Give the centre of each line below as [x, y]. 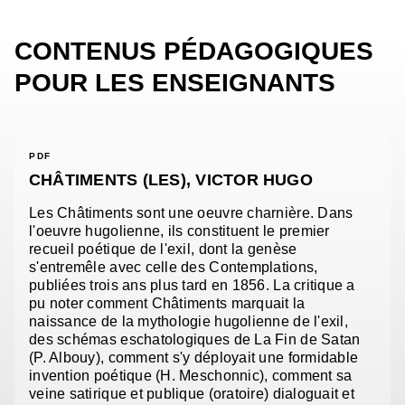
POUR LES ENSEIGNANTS [175, 83]
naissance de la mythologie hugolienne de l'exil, [188, 322]
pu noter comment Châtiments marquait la [167, 304]
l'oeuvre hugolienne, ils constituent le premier [179, 231]
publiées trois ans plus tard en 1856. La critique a [192, 286]
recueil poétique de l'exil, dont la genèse [163, 250]
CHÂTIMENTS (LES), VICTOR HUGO [171, 180]
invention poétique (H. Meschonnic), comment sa [191, 376]
